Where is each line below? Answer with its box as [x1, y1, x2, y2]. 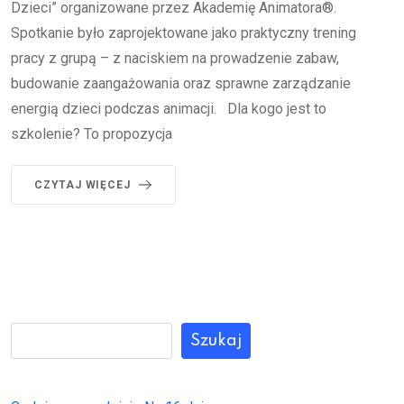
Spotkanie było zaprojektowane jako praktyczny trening [11, 23, 356, 41]
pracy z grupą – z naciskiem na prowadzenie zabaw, [11, 49, 339, 67]
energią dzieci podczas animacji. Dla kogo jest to [11, 99, 326, 117]
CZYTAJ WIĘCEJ [34, 178, 131, 191]
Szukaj [190, 332, 242, 349]
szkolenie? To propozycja [11, 124, 172, 142]
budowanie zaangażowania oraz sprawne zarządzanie [11, 74, 351, 92]
